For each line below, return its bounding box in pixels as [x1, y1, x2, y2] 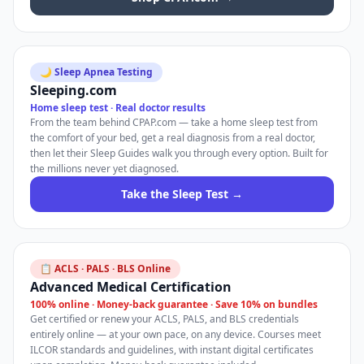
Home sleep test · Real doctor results [30, 101, 206, 115]
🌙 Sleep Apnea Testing [40, 65, 153, 79]
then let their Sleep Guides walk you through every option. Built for [30, 146, 328, 160]
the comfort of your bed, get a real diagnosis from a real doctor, [30, 131, 315, 145]
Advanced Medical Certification [30, 278, 232, 296]
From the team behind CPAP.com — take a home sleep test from [30, 115, 318, 129]
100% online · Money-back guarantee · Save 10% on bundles [30, 297, 318, 311]
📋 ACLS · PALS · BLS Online [40, 262, 171, 275]
